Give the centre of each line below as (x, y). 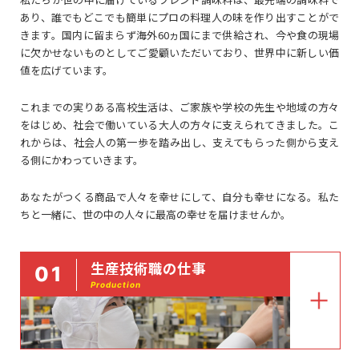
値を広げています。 (66, 70)
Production (116, 284)
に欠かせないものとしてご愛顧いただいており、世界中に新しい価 (179, 52)
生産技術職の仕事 (149, 268)
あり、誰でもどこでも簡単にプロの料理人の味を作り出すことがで (179, 17)
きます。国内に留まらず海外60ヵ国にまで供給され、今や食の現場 (179, 35)
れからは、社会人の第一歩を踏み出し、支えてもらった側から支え (179, 142)
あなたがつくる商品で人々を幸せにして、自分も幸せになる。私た (179, 197)
